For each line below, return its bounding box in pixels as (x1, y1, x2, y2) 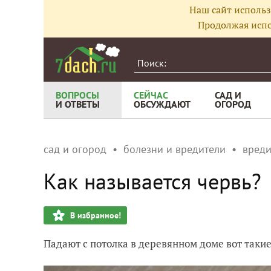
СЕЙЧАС (134, 89, 168, 101)
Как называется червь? (44, 167, 261, 195)
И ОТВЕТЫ (56, 98, 100, 110)
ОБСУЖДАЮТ (134, 98, 191, 110)
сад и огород (44, 142, 106, 156)
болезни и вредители (123, 142, 226, 156)
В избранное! (70, 210, 121, 221)
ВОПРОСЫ (56, 89, 99, 101)
